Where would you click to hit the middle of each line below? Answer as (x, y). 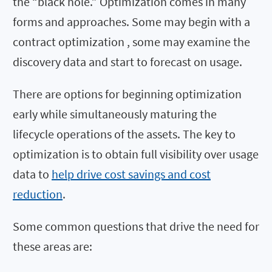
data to (32, 174)
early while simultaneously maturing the (115, 114)
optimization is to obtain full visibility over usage (136, 154)
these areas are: (53, 246)
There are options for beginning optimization (127, 93)
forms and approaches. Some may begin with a (131, 21)
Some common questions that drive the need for (136, 226)
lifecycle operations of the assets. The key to (124, 134)
